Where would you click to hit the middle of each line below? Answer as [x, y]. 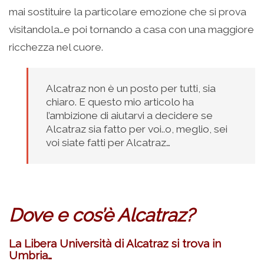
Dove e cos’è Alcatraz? [102, 215]
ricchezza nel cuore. [56, 47]
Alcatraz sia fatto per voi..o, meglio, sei [137, 129]
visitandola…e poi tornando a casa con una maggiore [131, 29]
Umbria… [30, 255]
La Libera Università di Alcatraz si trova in [115, 243]
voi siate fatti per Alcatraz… [108, 142]
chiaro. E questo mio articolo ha [120, 102]
